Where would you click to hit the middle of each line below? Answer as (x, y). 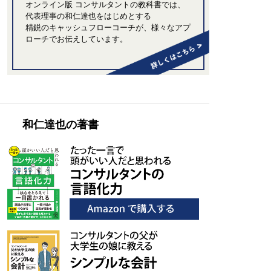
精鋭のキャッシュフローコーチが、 (89, 27)
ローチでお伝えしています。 (77, 39)
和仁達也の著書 (61, 125)
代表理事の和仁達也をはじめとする (89, 16)
